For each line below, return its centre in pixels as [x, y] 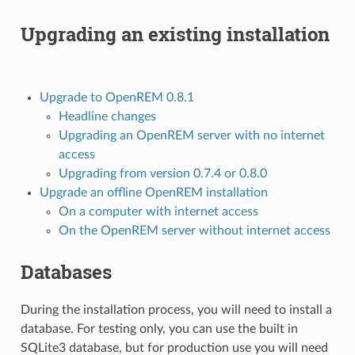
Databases [66, 271]
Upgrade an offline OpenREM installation [153, 192]
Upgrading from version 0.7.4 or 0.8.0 [162, 173]
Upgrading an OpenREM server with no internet [191, 135]
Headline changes [107, 116]
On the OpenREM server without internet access [194, 230]
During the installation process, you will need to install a [176, 309]
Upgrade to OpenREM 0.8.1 [116, 97]
